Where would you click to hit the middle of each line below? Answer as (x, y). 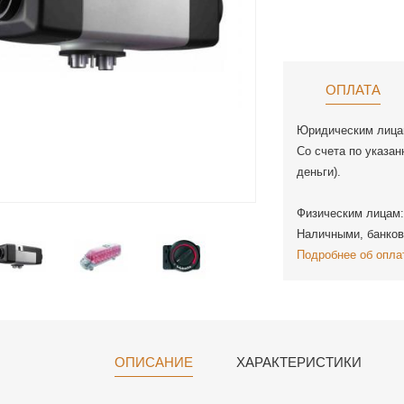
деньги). (319, 172)
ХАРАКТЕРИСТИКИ (298, 362)
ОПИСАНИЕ (153, 362)
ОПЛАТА (353, 90)
